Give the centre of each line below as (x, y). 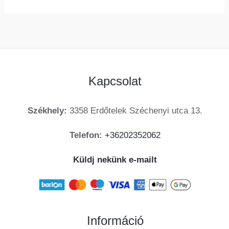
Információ (115, 221)
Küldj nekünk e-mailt (115, 160)
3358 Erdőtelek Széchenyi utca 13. (135, 111)
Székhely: (47, 111)
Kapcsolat (115, 81)
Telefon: (86, 135)
